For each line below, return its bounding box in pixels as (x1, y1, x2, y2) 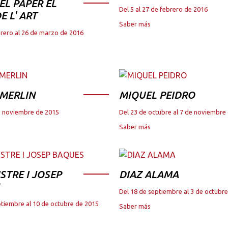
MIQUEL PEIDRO (119, 89, 195, 101)
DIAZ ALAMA (119, 168, 179, 180)
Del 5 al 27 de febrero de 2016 (119, 5, 208, 13)
